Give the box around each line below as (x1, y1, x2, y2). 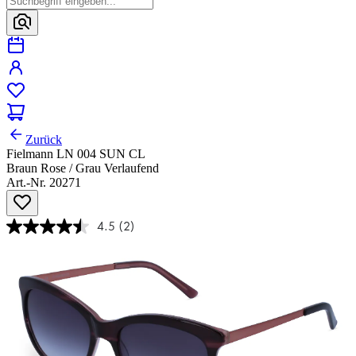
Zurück (25, 133, 62, 147)
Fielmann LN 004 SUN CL (6, 147, 145, 161)
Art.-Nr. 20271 (6, 176, 81, 190)
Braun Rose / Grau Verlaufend (6, 161, 159, 176)
